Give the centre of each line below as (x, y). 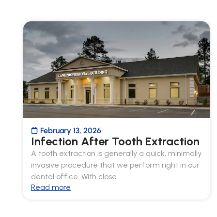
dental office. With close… (76, 176)
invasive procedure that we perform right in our (115, 165)
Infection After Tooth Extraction (115, 141)
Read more (51, 187)
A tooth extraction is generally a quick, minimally (116, 153)
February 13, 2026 (71, 130)
